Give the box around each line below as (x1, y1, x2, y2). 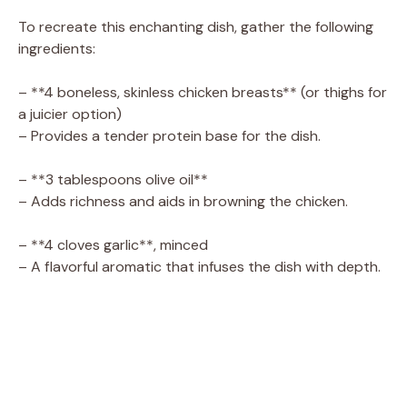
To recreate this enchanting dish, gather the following (18, 16, 373, 36)
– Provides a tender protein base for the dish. (18, 125, 321, 145)
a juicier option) (18, 104, 122, 124)
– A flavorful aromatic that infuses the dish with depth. (18, 256, 381, 276)
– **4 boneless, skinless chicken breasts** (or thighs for (18, 82, 387, 102)
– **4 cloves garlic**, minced (18, 234, 208, 254)
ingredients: (18, 38, 95, 58)
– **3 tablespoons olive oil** (18, 169, 208, 189)
